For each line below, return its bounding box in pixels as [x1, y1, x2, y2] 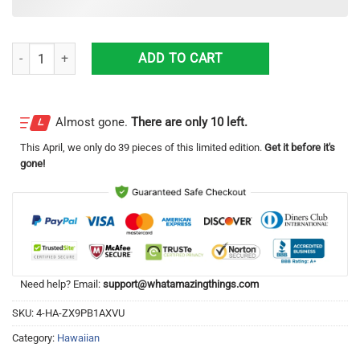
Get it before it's [262, 141, 335, 153]
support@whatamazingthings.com [103, 278, 259, 291]
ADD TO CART [138, 51, 223, 66]
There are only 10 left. [131, 114, 247, 129]
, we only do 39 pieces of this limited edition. [63, 141, 262, 153]
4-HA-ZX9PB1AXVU [36, 307, 125, 320]
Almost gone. [55, 114, 131, 129]
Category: [12, 332, 57, 345]
